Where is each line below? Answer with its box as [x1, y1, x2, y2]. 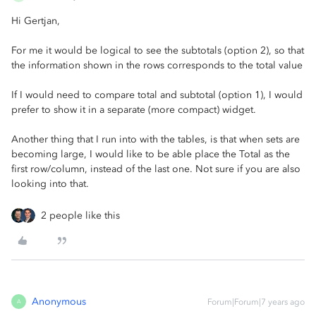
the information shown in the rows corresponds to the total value [11, 59, 303, 71]
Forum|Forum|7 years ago [207, 296, 305, 307]
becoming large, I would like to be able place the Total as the [11, 147, 290, 160]
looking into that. [11, 177, 89, 190]
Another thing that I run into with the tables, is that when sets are [11, 133, 300, 145]
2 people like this [41, 209, 120, 221]
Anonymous [32, 295, 86, 308]
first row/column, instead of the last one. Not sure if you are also [11, 162, 300, 175]
